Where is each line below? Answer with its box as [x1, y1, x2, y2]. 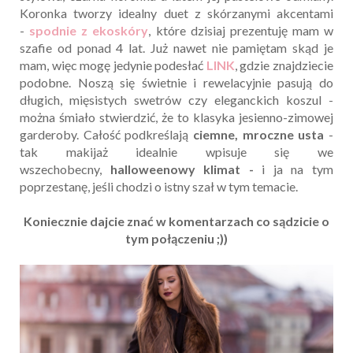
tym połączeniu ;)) [125, 231, 228, 247]
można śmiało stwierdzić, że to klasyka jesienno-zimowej [20, 110, 333, 125]
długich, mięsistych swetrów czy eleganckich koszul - [20, 92, 333, 108]
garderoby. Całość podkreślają [20, 127, 193, 143]
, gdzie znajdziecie [234, 58, 334, 73]
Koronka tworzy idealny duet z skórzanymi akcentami [20, 6, 333, 21]
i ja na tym [262, 162, 334, 177]
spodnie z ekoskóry [29, 23, 149, 39]
